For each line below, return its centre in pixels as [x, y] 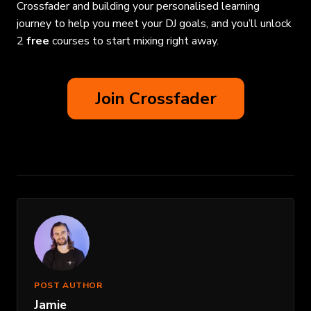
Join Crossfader [155, 98]
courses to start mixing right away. [135, 41]
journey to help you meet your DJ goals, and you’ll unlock [154, 23]
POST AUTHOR [68, 285]
